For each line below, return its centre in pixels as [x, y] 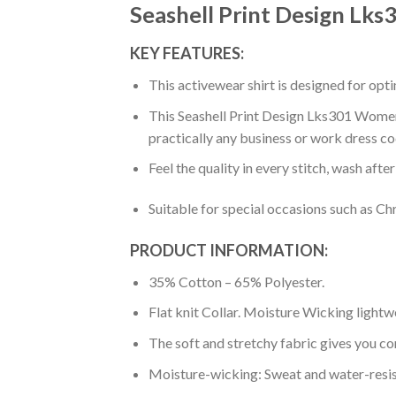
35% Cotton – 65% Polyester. [236, 281]
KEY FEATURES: [187, 53]
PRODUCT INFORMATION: [229, 250]
